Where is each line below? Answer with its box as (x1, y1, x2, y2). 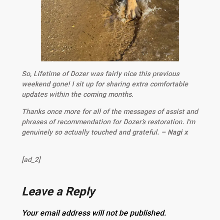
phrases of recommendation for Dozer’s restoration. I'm (21, 117, 195, 126)
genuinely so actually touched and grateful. (21, 128, 161, 136)
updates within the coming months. (21, 90, 134, 98)
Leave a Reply (21, 184, 95, 198)
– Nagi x (161, 128, 188, 136)
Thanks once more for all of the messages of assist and (21, 107, 198, 115)
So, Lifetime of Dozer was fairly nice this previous (21, 69, 179, 78)
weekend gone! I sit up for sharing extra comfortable (21, 80, 188, 88)
